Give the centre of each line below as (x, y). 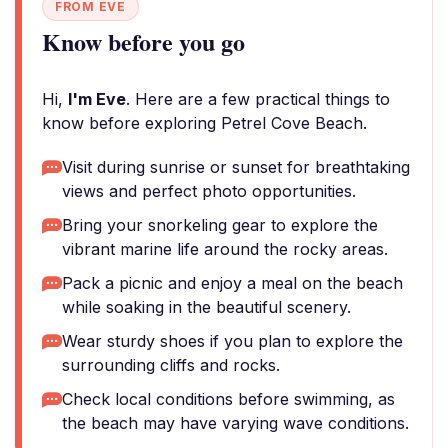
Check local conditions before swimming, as (228, 399)
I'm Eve (97, 99)
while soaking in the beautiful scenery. (206, 307)
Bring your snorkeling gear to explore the (220, 225)
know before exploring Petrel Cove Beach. (204, 123)
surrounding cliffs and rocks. (171, 365)
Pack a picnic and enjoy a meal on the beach (232, 283)
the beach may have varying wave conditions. (235, 423)
